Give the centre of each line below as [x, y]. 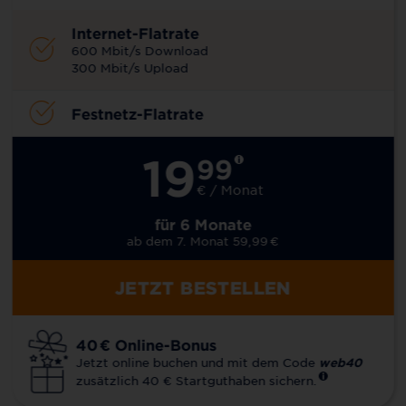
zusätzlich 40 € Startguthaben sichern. [196, 380]
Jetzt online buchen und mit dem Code [197, 362]
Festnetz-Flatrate [137, 113]
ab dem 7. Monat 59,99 [197, 240]
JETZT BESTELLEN [203, 287]
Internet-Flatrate [135, 32]
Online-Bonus [163, 344]
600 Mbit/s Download [140, 50]
